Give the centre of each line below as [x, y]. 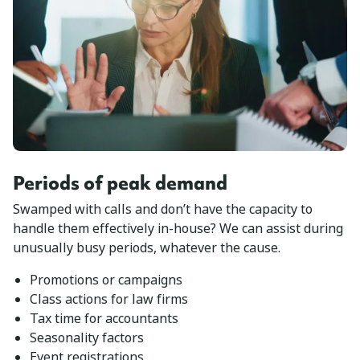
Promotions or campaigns [106, 280]
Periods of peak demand [120, 182]
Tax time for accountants [104, 318]
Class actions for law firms [108, 299]
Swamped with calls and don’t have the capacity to [163, 209]
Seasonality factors [86, 337]
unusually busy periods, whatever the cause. [147, 247]
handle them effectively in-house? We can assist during [178, 228]
